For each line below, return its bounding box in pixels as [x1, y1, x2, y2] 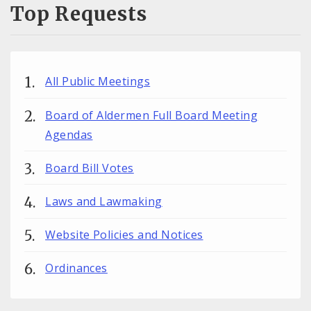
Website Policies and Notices [45, 227, 203, 243]
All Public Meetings [45, 74, 151, 90]
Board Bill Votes [45, 160, 134, 176]
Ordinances [45, 260, 108, 276]
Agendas [45, 126, 93, 142]
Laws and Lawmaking [45, 194, 162, 209]
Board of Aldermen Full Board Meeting [45, 107, 258, 123]
